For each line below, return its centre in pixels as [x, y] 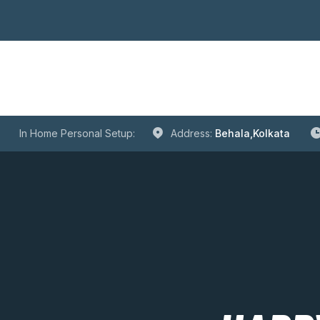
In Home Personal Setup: [77, 133]
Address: [192, 133]
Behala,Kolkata [252, 133]
